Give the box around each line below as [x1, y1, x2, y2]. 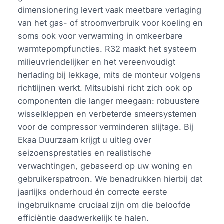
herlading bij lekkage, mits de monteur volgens [18, 70, 201, 80]
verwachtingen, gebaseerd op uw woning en [18, 161, 193, 171]
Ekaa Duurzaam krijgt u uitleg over [18, 135, 152, 145]
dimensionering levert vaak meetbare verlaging [18, 5, 202, 15]
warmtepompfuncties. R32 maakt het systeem [18, 44, 197, 54]
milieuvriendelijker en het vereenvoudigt [18, 57, 176, 67]
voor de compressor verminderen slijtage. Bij [18, 122, 194, 132]
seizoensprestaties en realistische [18, 148, 152, 158]
